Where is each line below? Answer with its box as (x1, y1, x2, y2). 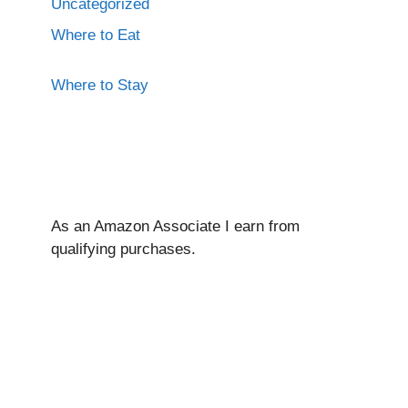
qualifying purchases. (51, 240, 196, 258)
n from (256, 217, 300, 235)
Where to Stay (51, 76, 148, 94)
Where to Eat (51, 25, 140, 44)
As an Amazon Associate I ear (51, 217, 256, 235)
